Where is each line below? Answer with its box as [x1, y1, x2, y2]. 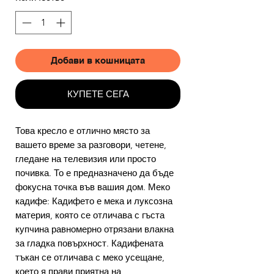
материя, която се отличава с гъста [15, 209, 165, 221]
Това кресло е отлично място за [15, 125, 150, 137]
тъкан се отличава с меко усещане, [15, 251, 165, 264]
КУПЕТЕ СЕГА [67, 88, 129, 100]
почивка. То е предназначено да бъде [15, 167, 174, 179]
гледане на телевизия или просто [15, 153, 156, 165]
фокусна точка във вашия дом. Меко [15, 181, 170, 193]
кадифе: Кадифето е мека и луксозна [15, 195, 172, 207]
